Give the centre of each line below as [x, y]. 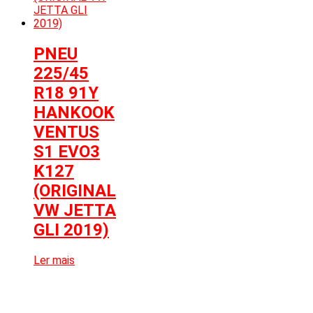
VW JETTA [75, 211]
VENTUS [66, 132]
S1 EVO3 [67, 152]
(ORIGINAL [75, 191]
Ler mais [54, 260]
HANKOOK [74, 113]
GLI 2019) [71, 230]
